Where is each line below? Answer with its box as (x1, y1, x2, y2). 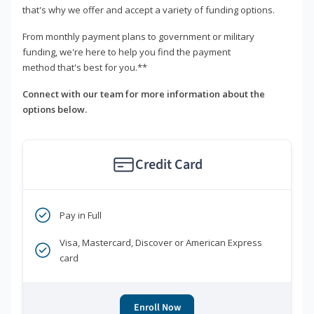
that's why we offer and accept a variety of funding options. (22, 4, 275, 17)
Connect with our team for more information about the (22, 88, 265, 101)
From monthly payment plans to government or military (22, 30, 254, 43)
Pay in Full (60, 209, 102, 222)
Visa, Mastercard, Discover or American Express (60, 236, 262, 250)
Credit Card (135, 155, 203, 175)
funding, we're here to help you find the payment (22, 46, 231, 59)
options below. (22, 103, 87, 116)
